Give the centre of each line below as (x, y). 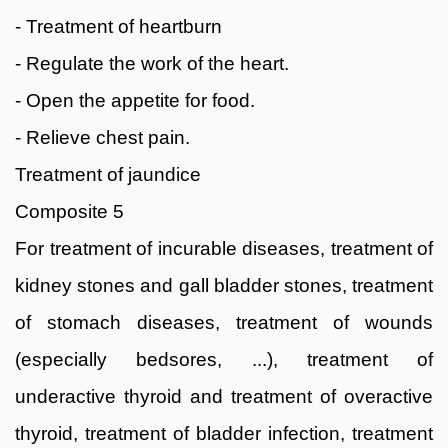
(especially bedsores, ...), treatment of (224, 359)
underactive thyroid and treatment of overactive (224, 396)
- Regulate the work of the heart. (152, 63)
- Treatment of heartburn (118, 26)
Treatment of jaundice (108, 174)
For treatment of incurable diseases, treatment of (224, 248)
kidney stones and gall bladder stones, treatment (224, 285)
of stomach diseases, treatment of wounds (224, 322)
